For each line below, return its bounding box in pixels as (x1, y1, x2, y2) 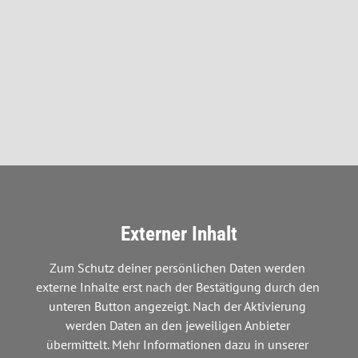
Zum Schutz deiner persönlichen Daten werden (50, 260, 305, 276)
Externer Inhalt (121, 222, 237, 245)
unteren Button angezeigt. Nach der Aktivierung (49, 298, 306, 314)
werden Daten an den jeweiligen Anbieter (65, 317, 290, 333)
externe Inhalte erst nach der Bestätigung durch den (35, 279, 320, 295)
